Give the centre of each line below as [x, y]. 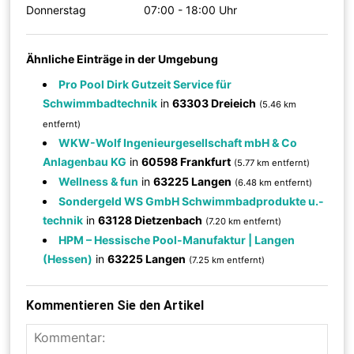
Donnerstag [56, 9]
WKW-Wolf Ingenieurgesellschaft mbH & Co [178, 142]
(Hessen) [68, 258]
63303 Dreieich [215, 103]
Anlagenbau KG [85, 161]
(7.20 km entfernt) [244, 221]
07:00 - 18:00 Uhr [191, 9]
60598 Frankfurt [186, 161]
